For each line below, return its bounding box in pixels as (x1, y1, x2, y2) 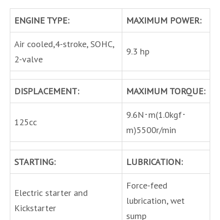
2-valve (14, 53, 43, 65)
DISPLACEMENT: (14, 84, 79, 97)
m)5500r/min (126, 123, 176, 136)
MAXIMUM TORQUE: (126, 84, 205, 97)
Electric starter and (14, 186, 88, 198)
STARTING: (14, 155, 55, 167)
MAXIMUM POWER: (126, 14, 201, 26)
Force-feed (126, 179, 167, 191)
